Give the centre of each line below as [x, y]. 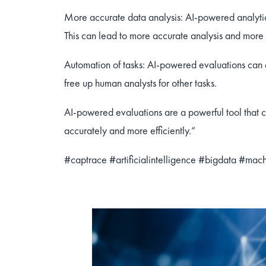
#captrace [85, 159]
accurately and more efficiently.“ [130, 130]
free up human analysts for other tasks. [140, 83]
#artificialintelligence [153, 159]
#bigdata [217, 159]
